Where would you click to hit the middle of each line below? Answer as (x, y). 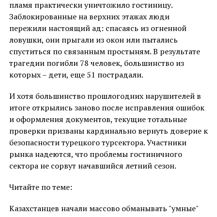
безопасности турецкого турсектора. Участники (98, 143)
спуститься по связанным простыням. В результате (104, 52)
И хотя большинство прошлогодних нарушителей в (105, 96)
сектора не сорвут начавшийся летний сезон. (93, 166)
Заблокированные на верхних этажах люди (89, 17)
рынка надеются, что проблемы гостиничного (95, 154)
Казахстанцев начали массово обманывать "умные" (103, 209)
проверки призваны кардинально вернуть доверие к (108, 131)
